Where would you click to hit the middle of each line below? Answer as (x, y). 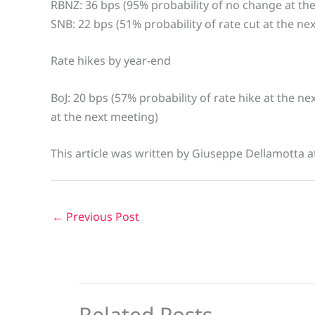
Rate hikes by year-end (111, 61)
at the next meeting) (104, 116)
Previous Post (101, 217)
